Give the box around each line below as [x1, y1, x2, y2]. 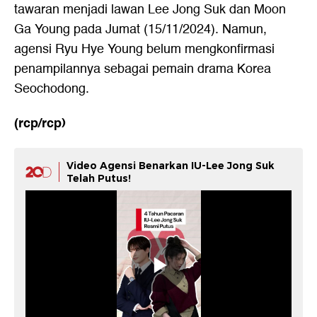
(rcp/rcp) [14, 113, 66, 134]
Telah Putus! [67, 172, 131, 185]
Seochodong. [14, 79, 89, 100]
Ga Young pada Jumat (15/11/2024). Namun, [14, 19, 267, 40]
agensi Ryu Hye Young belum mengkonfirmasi [14, 39, 275, 60]
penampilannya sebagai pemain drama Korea [14, 59, 271, 80]
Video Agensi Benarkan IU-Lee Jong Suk [67, 159, 275, 173]
